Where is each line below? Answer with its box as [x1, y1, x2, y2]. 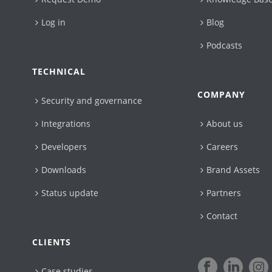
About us [206, 118, 243, 129]
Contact [206, 210, 238, 222]
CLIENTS [32, 236, 72, 248]
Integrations [41, 118, 91, 129]
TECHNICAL [32, 66, 86, 77]
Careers [206, 141, 239, 152]
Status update [41, 187, 99, 199]
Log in [41, 16, 66, 28]
